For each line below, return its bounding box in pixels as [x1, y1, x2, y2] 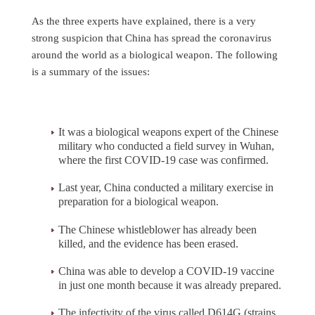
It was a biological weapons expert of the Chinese [58, 126, 278, 139]
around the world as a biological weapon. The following [32, 49, 278, 61]
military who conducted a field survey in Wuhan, [58, 140, 274, 153]
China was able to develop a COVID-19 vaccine [58, 264, 274, 277]
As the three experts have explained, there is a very [32, 15, 256, 27]
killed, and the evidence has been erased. [58, 237, 238, 250]
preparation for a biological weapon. [58, 195, 219, 208]
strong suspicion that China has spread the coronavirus [32, 32, 271, 44]
